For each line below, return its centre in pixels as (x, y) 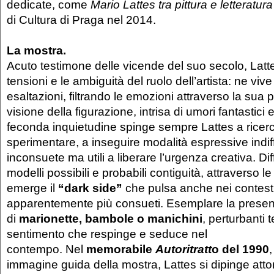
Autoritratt (183, 249)
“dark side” (90, 187)
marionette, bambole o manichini (111, 218)
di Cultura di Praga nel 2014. (81, 19)
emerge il (32, 187)
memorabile (121, 249)
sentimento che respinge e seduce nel (107, 233)
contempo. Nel (46, 249)
